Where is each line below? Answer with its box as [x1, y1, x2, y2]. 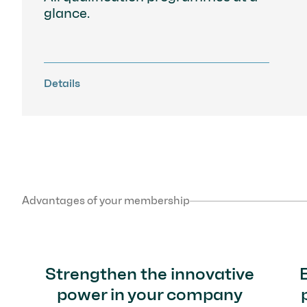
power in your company [56, 283, 243, 304]
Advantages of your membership [22, 193, 190, 207]
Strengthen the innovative [45, 262, 254, 284]
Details [44, 76, 80, 90]
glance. [44, 4, 90, 21]
